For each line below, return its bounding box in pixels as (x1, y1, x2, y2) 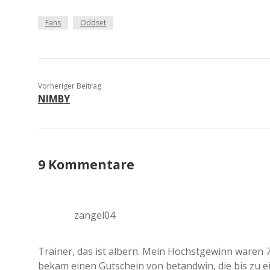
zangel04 (74, 209, 115, 222)
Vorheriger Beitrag (38, 81, 101, 91)
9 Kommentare (38, 156, 134, 173)
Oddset (80, 17, 106, 28)
